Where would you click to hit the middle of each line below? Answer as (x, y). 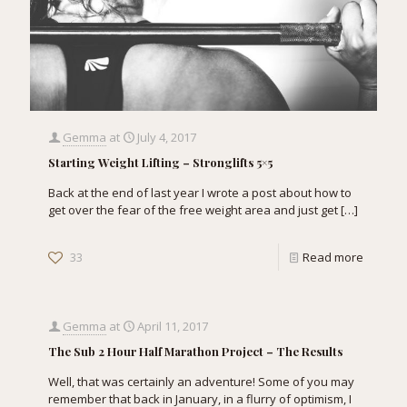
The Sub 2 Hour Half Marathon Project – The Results (195, 351)
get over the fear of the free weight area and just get (193, 209)
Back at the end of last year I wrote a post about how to (200, 192)
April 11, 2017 (173, 326)
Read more (333, 257)
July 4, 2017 (167, 137)
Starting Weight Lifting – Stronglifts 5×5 (160, 162)
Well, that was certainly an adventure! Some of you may (201, 381)
